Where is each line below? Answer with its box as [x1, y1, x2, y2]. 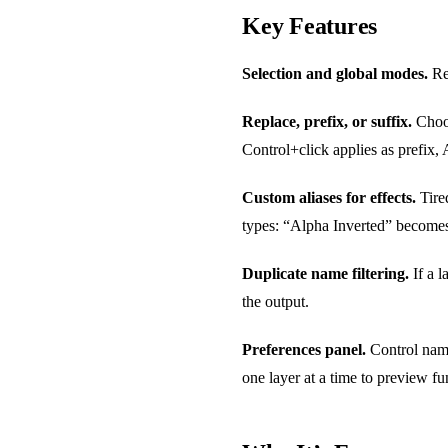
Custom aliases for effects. [242, 188, 416, 206]
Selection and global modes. [242, 64, 428, 82]
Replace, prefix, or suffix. [242, 112, 412, 130]
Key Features [242, 12, 378, 39]
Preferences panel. [242, 340, 366, 358]
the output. [242, 292, 309, 310]
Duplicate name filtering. [242, 264, 409, 282]
